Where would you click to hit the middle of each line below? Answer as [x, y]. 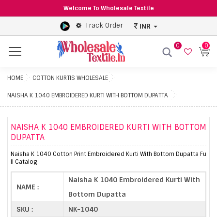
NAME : [28, 187]
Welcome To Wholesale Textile [108, 8]
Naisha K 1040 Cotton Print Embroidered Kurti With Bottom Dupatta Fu [108, 154]
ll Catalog [24, 162]
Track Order [104, 26]
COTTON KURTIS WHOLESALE [70, 78]
